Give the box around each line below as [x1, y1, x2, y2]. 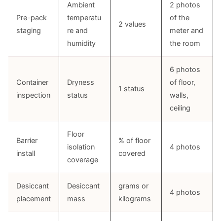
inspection [16, 91, 50, 100]
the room [170, 39, 200, 48]
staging [16, 26, 41, 35]
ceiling [170, 104, 190, 112]
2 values [118, 20, 146, 29]
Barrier [16, 136, 37, 145]
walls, [170, 91, 188, 100]
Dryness [67, 78, 94, 87]
